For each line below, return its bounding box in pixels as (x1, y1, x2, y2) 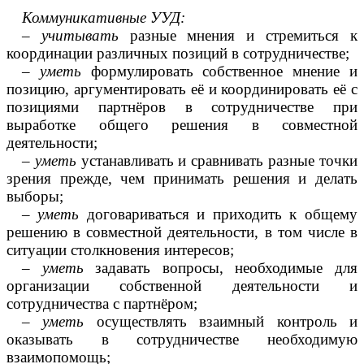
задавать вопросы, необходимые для (83, 259, 358, 277)
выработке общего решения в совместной (6, 116, 357, 134)
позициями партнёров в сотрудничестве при (6, 98, 357, 116)
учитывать (41, 27, 119, 45)
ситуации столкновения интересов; (6, 241, 234, 259)
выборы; (6, 188, 63, 206)
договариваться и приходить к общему (79, 206, 358, 223)
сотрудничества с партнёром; (6, 295, 197, 313)
